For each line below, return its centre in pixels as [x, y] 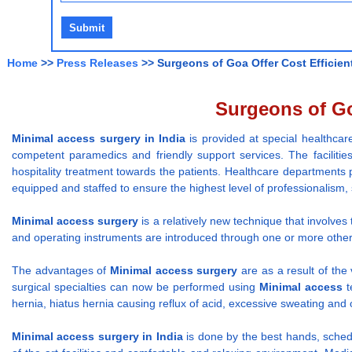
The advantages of [61, 271]
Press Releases [97, 63]
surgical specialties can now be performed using [136, 287]
